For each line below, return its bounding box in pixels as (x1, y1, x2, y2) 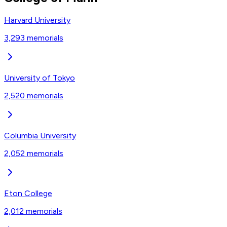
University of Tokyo (4, 72, 75, 83)
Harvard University (4, 15, 70, 25)
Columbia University (4, 130, 76, 140)
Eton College (4, 188, 52, 198)
